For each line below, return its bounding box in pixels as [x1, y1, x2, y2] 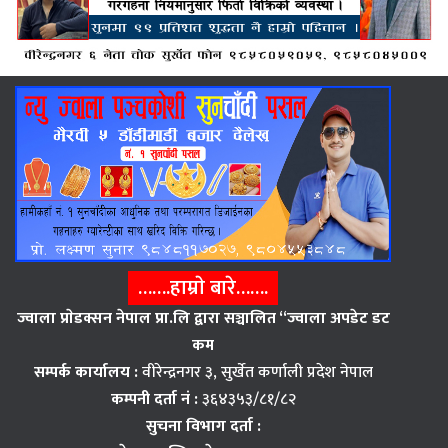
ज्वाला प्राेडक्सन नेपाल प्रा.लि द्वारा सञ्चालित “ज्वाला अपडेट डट [16, 305, 390, 333]
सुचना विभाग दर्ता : [145, 413, 261, 441]
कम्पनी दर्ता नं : [110, 386, 202, 414]
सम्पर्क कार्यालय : [33, 359, 138, 387]
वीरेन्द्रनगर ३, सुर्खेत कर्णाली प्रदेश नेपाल [137, 359, 373, 387]
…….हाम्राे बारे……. [138, 271, 268, 306]
